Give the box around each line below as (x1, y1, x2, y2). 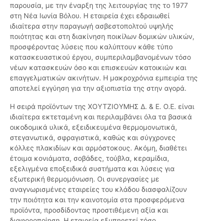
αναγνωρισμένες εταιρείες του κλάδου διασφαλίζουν (10, 185, 187, 194)
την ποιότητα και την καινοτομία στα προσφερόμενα (10, 195, 184, 204)
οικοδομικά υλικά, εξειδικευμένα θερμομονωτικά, (10, 123, 177, 132)
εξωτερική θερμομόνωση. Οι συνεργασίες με (10, 175, 159, 184)
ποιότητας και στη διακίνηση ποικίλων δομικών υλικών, (10, 32, 194, 41)
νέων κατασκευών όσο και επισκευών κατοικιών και (10, 63, 186, 72)
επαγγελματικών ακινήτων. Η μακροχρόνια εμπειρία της (10, 74, 198, 82)
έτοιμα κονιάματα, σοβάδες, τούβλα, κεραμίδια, (10, 154, 169, 163)
